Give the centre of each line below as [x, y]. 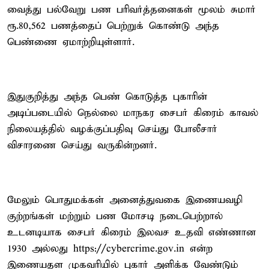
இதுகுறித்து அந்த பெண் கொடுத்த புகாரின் [107, 97]
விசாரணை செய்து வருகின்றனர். [82, 145]
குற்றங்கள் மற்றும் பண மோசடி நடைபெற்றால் [115, 216]
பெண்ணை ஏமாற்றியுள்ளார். [71, 42]
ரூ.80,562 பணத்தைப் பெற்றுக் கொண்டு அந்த [113, 26]
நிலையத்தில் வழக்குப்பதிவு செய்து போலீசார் [112, 129]
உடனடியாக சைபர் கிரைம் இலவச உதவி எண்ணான [131, 232]
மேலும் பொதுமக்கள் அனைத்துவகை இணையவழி [125, 200]
